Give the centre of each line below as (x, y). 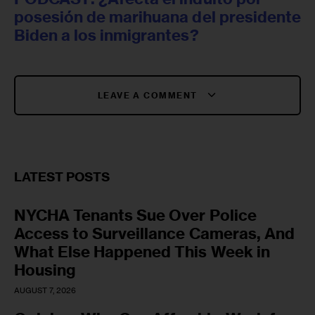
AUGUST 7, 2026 (45, 291)
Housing (45, 270)
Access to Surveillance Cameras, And (154, 233)
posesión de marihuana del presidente (157, 17)
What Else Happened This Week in (142, 251)
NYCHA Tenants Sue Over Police (135, 215)
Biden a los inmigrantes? (107, 35)
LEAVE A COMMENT (149, 95)
